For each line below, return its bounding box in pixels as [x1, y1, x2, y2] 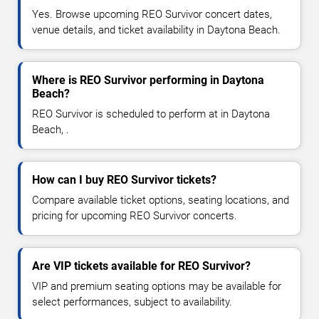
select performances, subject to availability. [32, 296, 232, 309]
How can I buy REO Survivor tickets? [32, 173, 216, 187]
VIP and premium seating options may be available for [32, 280, 281, 293]
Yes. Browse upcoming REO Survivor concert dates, [32, 8, 272, 21]
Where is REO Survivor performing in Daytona [32, 73, 264, 88]
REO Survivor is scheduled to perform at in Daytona [32, 108, 270, 121]
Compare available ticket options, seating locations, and [32, 194, 289, 207]
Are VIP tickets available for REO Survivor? [32, 259, 251, 273]
